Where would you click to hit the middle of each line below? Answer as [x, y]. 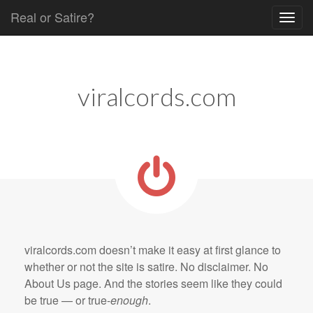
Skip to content [47, 42]
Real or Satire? [52, 17]
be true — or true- [67, 300]
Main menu [51, 58]
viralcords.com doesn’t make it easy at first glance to [153, 250]
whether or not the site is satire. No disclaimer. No [146, 267]
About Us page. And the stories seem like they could [153, 283]
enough [129, 300]
